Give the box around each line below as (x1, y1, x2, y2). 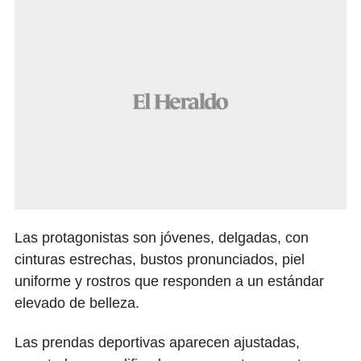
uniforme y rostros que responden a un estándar (15, 273, 324, 289)
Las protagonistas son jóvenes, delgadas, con (15, 230, 309, 246)
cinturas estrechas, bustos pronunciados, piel (15, 251, 305, 268)
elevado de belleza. (15, 295, 139, 311)
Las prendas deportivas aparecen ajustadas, (15, 334, 300, 351)
